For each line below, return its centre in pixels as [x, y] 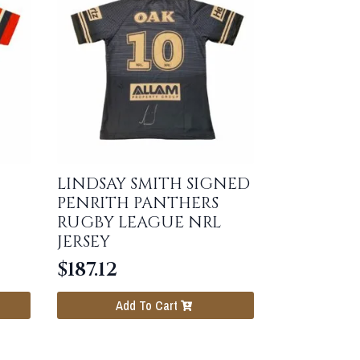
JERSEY [84, 241]
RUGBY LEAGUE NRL [139, 222]
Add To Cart [147, 306]
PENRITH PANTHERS [138, 202]
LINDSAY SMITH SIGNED [154, 183]
